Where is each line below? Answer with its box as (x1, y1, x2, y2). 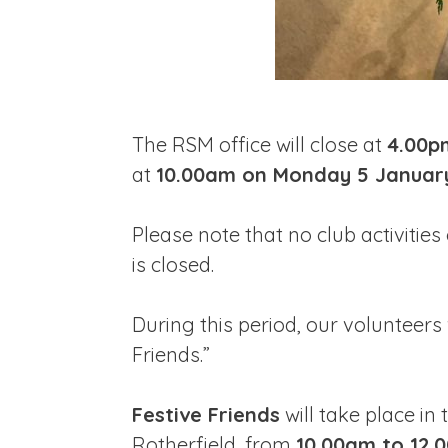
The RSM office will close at (132, 132, 387, 158)
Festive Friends (132, 402, 280, 428)
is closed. (132, 252, 214, 278)
